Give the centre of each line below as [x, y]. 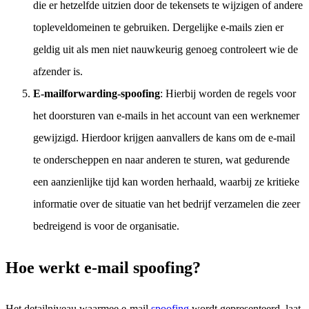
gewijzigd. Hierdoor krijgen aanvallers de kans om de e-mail [164, 138]
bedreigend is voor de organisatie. [106, 226]
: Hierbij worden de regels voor [228, 94]
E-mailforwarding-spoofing [97, 94]
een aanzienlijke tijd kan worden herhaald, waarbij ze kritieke [166, 182]
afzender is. [58, 72]
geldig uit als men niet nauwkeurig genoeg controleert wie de [166, 50]
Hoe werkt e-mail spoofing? [103, 268]
